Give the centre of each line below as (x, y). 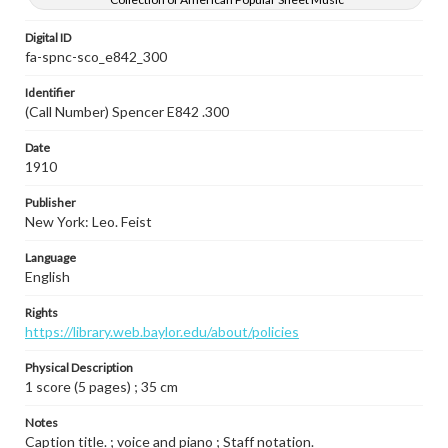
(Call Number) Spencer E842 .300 (127, 111)
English (47, 276)
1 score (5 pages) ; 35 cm (101, 386)
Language (50, 257)
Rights (41, 312)
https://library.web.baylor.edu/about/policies (162, 331)
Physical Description (79, 367)
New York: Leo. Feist (88, 221)
